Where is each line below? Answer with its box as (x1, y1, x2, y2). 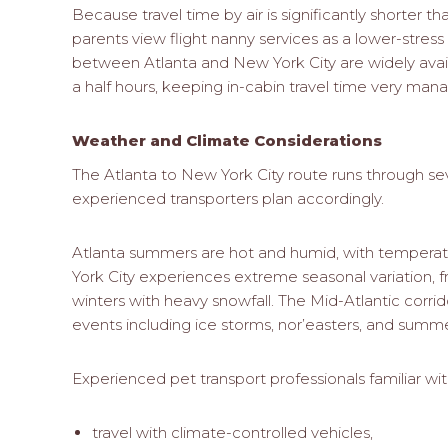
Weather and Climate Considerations (72, 130, 382, 150)
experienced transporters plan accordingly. (72, 188, 384, 208)
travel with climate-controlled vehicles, (92, 422, 374, 442)
